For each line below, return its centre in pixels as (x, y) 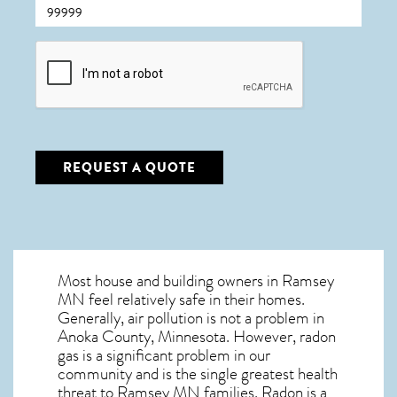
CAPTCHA (67, 47)
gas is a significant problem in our (164, 355)
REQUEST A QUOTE (129, 167)
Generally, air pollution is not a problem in (191, 318)
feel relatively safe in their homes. (195, 300)
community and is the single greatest (178, 374)
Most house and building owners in (170, 281)
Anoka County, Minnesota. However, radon (197, 337)
